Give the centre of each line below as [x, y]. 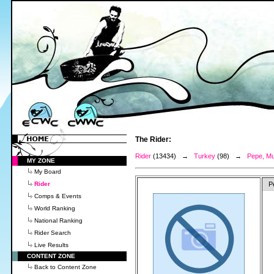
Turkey [205, 156]
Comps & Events [58, 196]
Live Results [51, 245]
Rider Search [53, 233]
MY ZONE [41, 161]
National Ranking [58, 220]
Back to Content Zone [65, 267]
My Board [48, 172]
